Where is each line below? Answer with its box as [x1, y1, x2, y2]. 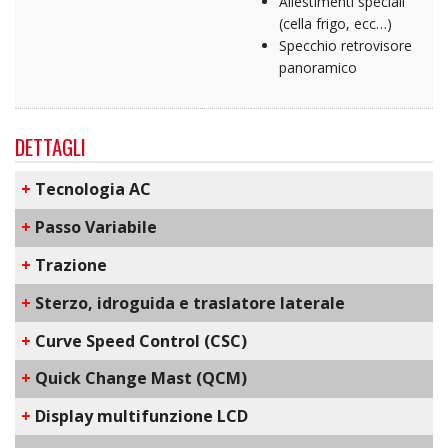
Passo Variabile [31, 216, 158, 239]
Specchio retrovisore [278, 35, 412, 55]
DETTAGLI [15, 131, 86, 162]
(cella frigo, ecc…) [278, 13, 392, 33]
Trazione [31, 253, 108, 276]
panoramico [278, 57, 357, 77]
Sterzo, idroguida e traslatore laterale [31, 291, 346, 314]
